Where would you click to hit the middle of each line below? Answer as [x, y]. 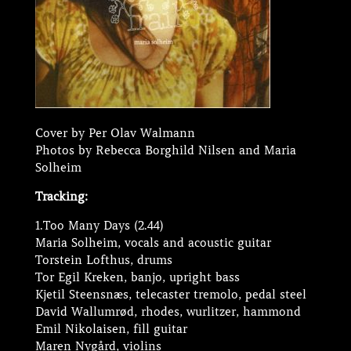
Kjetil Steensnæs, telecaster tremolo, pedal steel [170, 295]
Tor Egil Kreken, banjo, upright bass [137, 277]
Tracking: [61, 197]
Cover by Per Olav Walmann [115, 133]
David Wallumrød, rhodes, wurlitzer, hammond [168, 312]
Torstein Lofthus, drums [103, 260]
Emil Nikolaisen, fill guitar [111, 329]
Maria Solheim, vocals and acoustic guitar [153, 243]
